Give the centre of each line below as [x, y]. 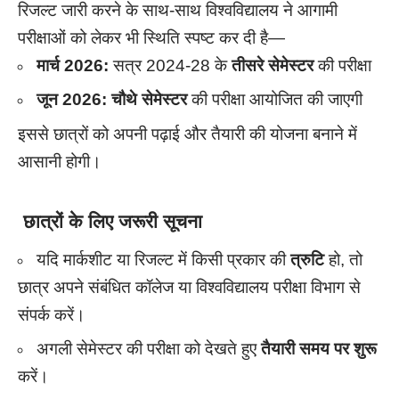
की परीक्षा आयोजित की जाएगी [275, 100]
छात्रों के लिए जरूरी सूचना [110, 222]
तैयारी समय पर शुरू [319, 349]
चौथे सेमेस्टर [149, 100]
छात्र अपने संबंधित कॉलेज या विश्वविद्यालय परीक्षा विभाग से [189, 287]
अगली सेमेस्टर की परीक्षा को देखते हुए [149, 349]
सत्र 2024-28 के [170, 65]
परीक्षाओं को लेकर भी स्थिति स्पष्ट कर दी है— [151, 37]
